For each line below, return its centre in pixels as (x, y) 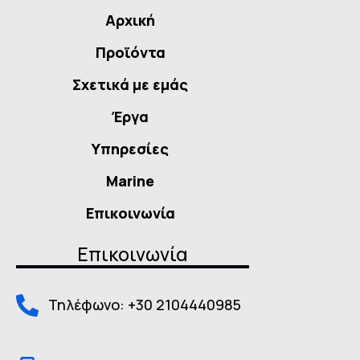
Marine (131, 181)
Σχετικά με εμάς (131, 85)
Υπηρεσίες (131, 149)
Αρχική (131, 20)
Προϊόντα (130, 53)
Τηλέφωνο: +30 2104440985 (145, 305)
